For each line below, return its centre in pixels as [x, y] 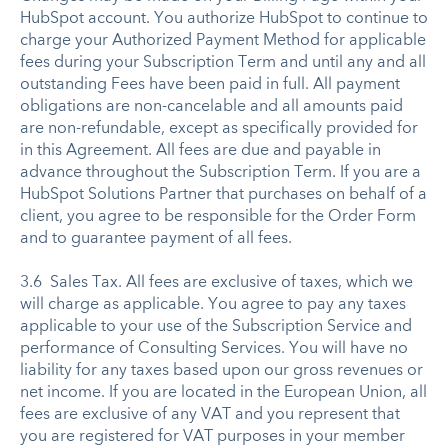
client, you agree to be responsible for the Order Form [218, 216]
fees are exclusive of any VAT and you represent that [210, 414]
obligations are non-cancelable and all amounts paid [211, 106]
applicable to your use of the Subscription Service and [216, 326]
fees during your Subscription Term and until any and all [223, 62]
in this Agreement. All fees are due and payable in [200, 150]
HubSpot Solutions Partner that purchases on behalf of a [223, 194]
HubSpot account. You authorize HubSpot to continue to [224, 18]
